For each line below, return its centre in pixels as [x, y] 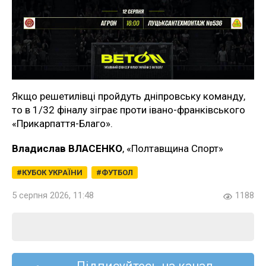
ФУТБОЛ [117, 173]
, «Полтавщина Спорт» [173, 149]
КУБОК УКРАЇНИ [52, 173]
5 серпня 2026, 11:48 [53, 196]
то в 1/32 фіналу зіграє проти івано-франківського [129, 110]
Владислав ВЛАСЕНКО [67, 149]
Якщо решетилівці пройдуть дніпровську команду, [129, 96]
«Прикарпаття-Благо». [62, 124]
